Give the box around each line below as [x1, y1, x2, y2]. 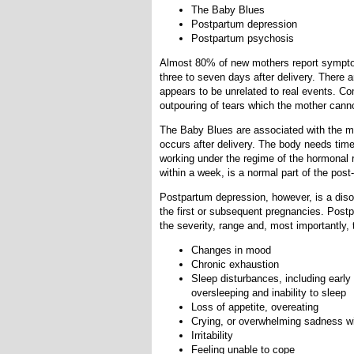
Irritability [191, 329, 233, 341]
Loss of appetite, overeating [191, 300, 318, 313]
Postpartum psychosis [191, 32, 294, 44]
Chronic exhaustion [191, 258, 279, 270]
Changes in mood [191, 243, 271, 256]
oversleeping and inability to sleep [191, 286, 346, 299]
